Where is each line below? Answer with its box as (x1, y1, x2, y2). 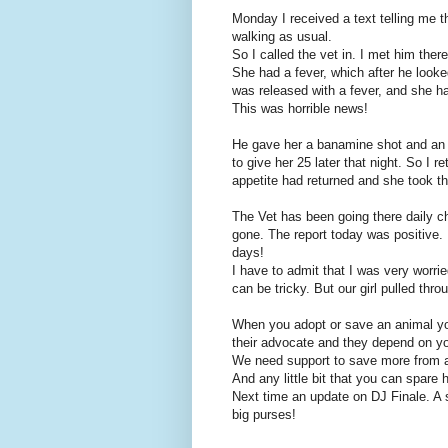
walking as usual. (232, 28, 336, 44)
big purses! (232, 406, 296, 422)
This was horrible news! (232, 100, 372, 116)
